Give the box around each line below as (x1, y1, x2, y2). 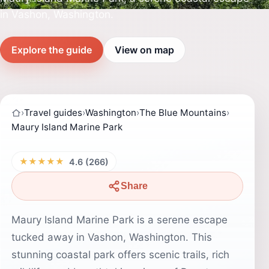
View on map (115, 43, 174, 56)
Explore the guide (11, 43, 92, 56)
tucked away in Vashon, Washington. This (11, 231, 212, 243)
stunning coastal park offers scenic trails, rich (11, 249, 229, 261)
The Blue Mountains (139, 107, 226, 118)
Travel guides (24, 107, 82, 118)
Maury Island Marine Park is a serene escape (11, 214, 228, 226)
